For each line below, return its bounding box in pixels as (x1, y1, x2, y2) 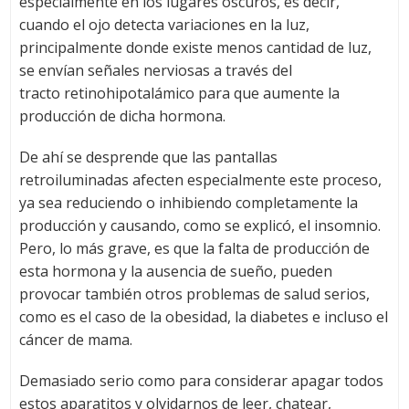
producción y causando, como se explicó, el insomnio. (18, 215, 381, 236)
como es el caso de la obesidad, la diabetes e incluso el (18, 307, 388, 328)
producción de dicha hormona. (18, 106, 225, 127)
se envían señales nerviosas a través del (18, 60, 292, 81)
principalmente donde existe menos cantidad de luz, (18, 37, 372, 58)
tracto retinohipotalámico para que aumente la (18, 83, 340, 104)
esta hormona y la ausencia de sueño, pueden (18, 261, 332, 282)
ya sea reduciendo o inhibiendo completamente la (18, 193, 358, 214)
